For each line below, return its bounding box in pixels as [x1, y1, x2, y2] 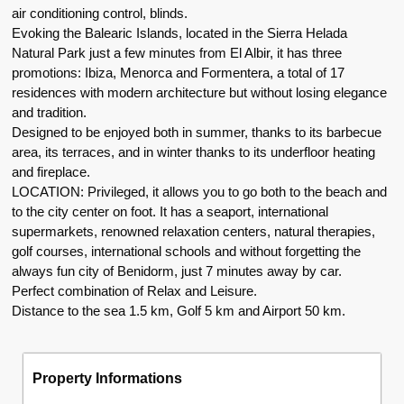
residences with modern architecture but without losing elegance [12, 84, 388, 100]
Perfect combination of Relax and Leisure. [12, 282, 258, 298]
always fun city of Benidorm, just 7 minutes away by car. [12, 262, 343, 279]
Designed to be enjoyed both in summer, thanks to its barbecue [12, 124, 382, 140]
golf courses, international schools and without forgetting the [12, 243, 362, 259]
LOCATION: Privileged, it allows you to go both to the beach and [12, 183, 388, 199]
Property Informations [32, 371, 183, 387]
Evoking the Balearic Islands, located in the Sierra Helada [12, 24, 348, 41]
